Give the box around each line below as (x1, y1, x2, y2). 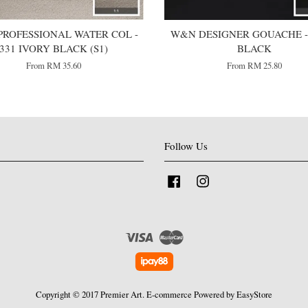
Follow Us (164, 139, 208, 153)
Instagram (212, 173, 247, 186)
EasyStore (236, 289, 272, 301)
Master (183, 228, 208, 241)
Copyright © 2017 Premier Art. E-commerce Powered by (36, 289, 236, 301)
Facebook (184, 173, 217, 186)
